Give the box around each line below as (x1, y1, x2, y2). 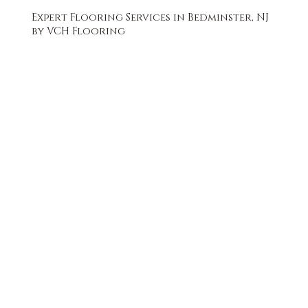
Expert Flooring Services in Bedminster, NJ (32, 11, 269, 25)
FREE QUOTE (129, 65, 208, 80)
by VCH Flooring (32, 25, 126, 38)
